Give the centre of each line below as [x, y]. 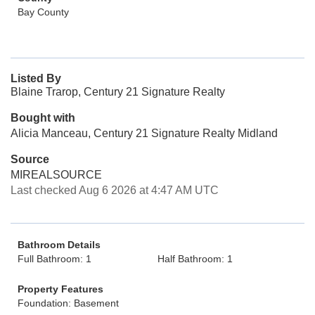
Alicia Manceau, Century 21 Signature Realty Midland [144, 133]
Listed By [36, 78]
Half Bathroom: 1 [195, 259]
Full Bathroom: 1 [54, 259]
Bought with [43, 118]
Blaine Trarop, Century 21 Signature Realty [118, 92]
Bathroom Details [59, 245]
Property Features [60, 289]
